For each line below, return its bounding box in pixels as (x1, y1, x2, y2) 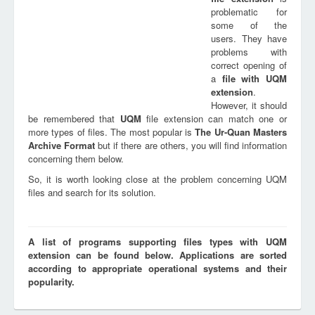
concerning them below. (28, 152, 124, 165)
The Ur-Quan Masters (195, 125, 288, 139)
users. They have (211, 32, 287, 45)
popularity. (28, 275, 75, 288)
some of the (211, 18, 287, 32)
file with (221, 72, 266, 85)
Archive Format (28, 139, 96, 152)
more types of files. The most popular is (28, 125, 195, 139)
